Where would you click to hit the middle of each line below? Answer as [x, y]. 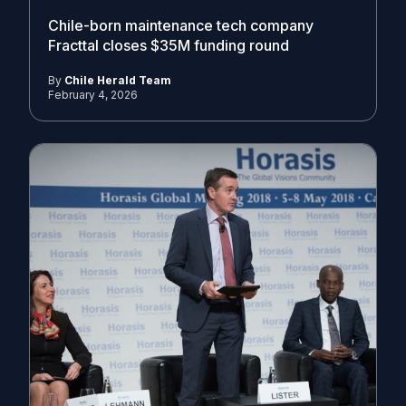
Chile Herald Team [118, 80]
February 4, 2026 [93, 95]
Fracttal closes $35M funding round [170, 45]
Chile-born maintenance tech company [181, 25]
